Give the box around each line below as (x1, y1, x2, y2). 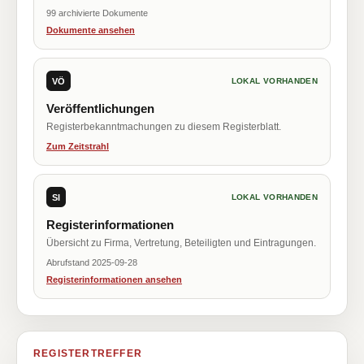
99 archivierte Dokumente (46, 8, 148, 18)
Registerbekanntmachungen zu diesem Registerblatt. (46, 121, 281, 132)
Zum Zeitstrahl (46, 141, 109, 151)
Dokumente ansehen (46, 25, 135, 35)
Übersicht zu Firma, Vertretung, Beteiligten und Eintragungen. (46, 237, 316, 249)
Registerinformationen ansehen (46, 275, 182, 284)
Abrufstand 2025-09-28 (46, 258, 137, 267)
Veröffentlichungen (46, 102, 154, 115)
